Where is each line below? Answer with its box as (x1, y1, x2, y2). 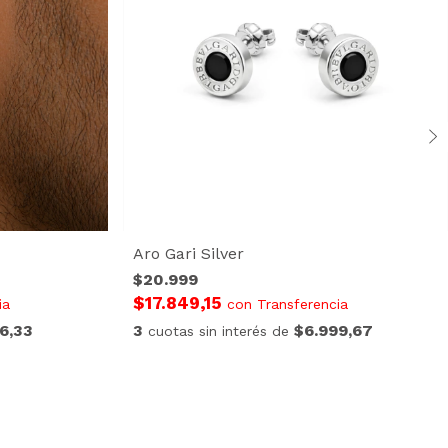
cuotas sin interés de (148, 322, 295, 339)
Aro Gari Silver (133, 243, 245, 263)
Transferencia (257, 295, 349, 312)
